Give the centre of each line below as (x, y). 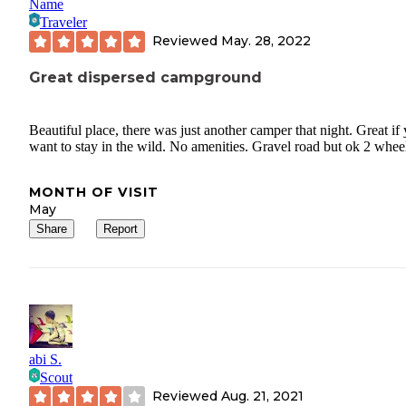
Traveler (63, 22)
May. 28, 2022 (266, 41)
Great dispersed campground (145, 77)
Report (121, 228)
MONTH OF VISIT (94, 192)
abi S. (45, 359)
